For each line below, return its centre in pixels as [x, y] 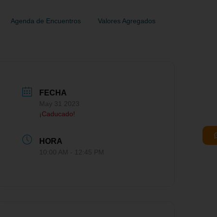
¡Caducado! [57, 114]
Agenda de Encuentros [46, 21]
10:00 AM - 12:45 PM [72, 152]
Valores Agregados [127, 21]
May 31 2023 [59, 104]
